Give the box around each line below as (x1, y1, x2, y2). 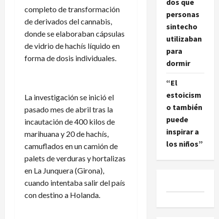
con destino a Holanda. (24, 190, 100, 199)
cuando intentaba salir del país (24, 177, 125, 187)
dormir (166, 58, 190, 68)
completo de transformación (24, 4, 120, 14)
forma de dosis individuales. (24, 53, 116, 63)
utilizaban (166, 33, 202, 44)
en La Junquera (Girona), (24, 165, 104, 175)
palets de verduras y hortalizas (24, 153, 126, 163)
